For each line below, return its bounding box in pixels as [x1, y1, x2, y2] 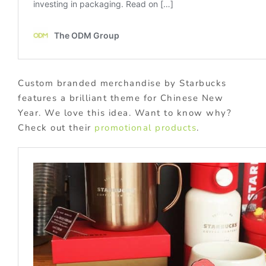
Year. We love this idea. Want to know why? [18, 107, 232, 119]
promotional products [94, 122, 197, 134]
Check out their [18, 122, 94, 134]
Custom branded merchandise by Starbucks [18, 77, 227, 90]
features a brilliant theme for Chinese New [18, 92, 223, 104]
